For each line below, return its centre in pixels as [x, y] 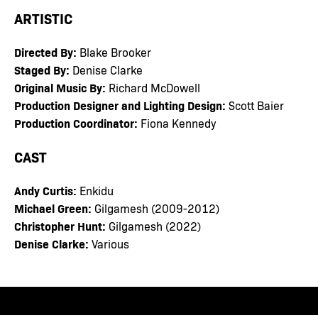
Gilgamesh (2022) [153, 226]
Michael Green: [53, 208]
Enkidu [95, 191]
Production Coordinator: [76, 123]
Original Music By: [60, 88]
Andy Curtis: [45, 191]
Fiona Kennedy [177, 124]
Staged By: [42, 70]
